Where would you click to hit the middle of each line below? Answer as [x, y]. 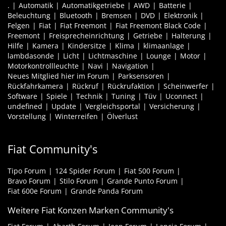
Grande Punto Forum [142, 181]
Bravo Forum [29, 181]
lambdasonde [31, 56]
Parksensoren [141, 76]
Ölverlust [122, 117]
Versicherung [172, 106]
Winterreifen [76, 117]
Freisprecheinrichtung [87, 36]
